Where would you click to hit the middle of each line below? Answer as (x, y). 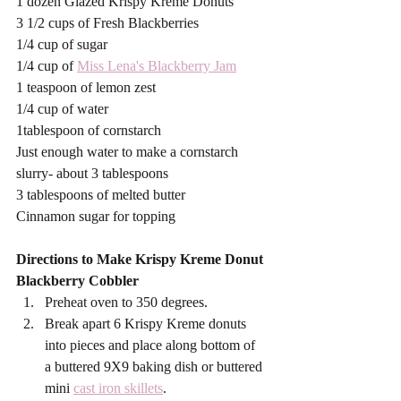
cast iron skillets (118, 388)
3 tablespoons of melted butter (101, 194)
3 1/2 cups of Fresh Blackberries (107, 22)
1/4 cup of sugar (62, 44)
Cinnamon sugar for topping (96, 216)
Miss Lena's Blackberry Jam (157, 65)
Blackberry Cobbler (77, 280)
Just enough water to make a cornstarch (129, 151)
